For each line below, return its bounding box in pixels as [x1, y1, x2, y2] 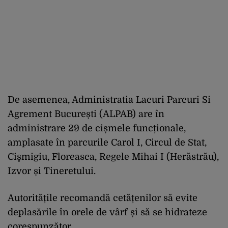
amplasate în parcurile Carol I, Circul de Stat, [8, 137, 207, 148]
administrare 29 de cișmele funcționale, [8, 123, 186, 134]
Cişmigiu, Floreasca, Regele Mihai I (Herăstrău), [8, 152, 219, 162]
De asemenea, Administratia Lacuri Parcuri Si [8, 95, 211, 105]
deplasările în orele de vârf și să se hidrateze [8, 207, 207, 218]
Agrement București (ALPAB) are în [8, 109, 164, 120]
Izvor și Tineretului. [8, 166, 96, 177]
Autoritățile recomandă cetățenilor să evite [8, 193, 197, 204]
